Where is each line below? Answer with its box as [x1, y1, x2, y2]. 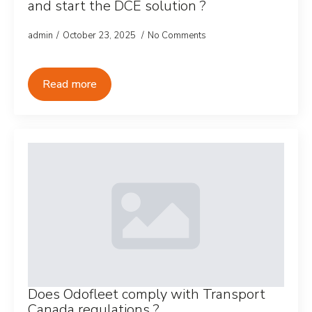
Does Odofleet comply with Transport [28, 285, 265, 304]
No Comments [148, 29, 206, 42]
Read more [42, 77, 97, 92]
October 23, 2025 [63, 29, 138, 42]
